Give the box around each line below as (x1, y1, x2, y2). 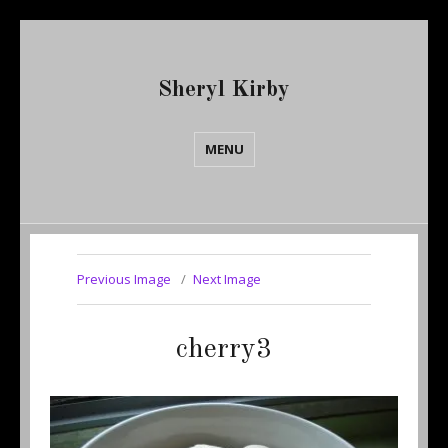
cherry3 (176, 336, 272, 364)
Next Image (192, 270, 261, 288)
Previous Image (76, 270, 171, 288)
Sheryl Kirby (158, 78, 290, 101)
